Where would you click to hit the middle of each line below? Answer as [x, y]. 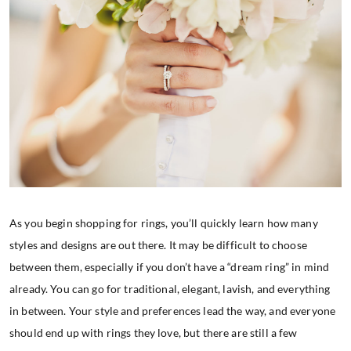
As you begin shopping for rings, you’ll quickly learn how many [164, 223]
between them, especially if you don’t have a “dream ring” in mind [170, 266]
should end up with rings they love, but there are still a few [154, 332]
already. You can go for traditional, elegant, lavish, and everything [170, 288]
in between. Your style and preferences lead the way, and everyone [173, 310]
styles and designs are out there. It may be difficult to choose [158, 244]
